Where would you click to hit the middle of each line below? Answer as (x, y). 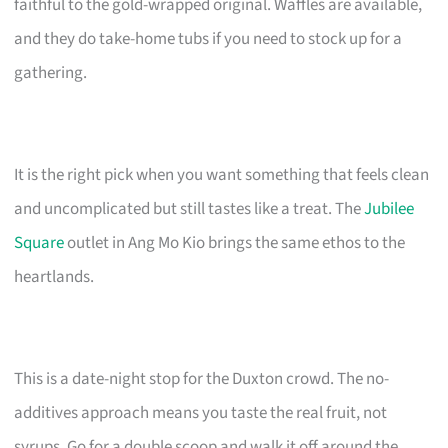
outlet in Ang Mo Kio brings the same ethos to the (235, 242)
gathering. (51, 72)
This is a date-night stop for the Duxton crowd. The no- (202, 378)
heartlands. (54, 276)
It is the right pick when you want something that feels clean (222, 174)
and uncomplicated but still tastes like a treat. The (189, 208)
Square (39, 242)
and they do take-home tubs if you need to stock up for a (208, 38)
